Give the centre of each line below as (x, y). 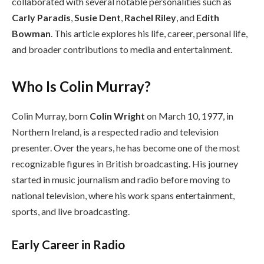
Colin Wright (117, 116)
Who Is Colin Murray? (81, 87)
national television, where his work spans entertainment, (123, 196)
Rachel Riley (150, 17)
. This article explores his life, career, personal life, (149, 33)
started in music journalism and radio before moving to (121, 180)
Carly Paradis (41, 17)
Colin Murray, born (51, 116)
